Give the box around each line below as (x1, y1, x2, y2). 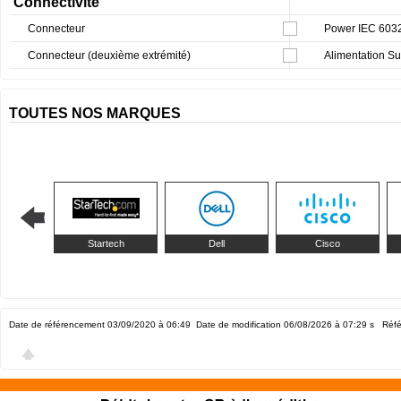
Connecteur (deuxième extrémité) (28, 48, 191, 62)
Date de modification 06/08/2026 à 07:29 (196, 319, 367, 329)
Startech (87, 237, 124, 249)
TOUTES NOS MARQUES (9, 105, 181, 121)
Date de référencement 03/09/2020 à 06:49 (9, 319, 191, 329)
